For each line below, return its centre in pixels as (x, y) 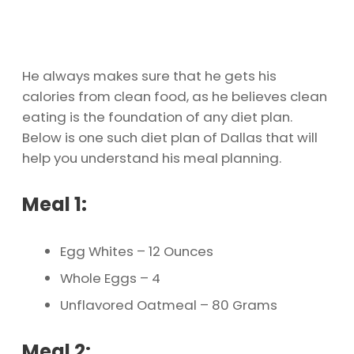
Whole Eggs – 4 (110, 279)
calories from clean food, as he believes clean (175, 97)
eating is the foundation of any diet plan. (157, 117)
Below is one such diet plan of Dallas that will (170, 138)
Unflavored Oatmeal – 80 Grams (169, 305)
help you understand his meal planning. (152, 158)
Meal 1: (55, 205)
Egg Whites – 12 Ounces (137, 252)
